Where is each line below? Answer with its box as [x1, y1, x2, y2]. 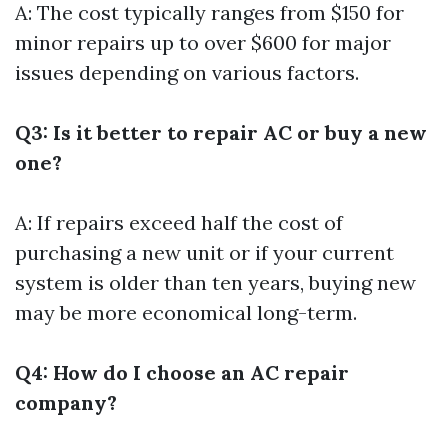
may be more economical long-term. [15, 299, 357, 325]
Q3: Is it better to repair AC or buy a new [15, 119, 427, 145]
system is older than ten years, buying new [15, 269, 416, 295]
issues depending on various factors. [15, 59, 359, 85]
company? [15, 389, 117, 415]
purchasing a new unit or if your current [15, 239, 394, 265]
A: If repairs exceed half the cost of [15, 209, 343, 235]
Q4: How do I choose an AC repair [15, 359, 349, 385]
